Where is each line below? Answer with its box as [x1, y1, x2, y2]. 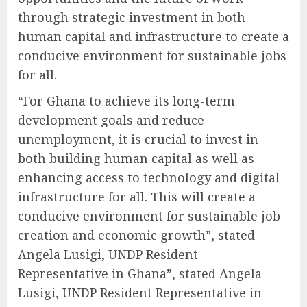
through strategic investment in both [18, 8, 245, 25]
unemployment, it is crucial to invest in [18, 130, 258, 147]
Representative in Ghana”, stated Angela [18, 265, 262, 282]
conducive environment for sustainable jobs [18, 47, 286, 64]
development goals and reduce [18, 111, 204, 128]
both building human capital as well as [18, 149, 254, 167]
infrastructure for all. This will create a [18, 188, 256, 205]
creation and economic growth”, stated [18, 226, 255, 243]
